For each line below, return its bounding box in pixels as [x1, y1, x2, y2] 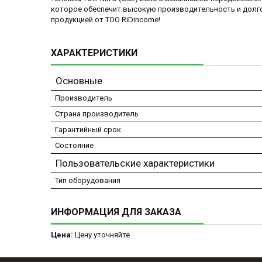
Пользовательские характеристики [56, 157, 215, 170]
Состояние [55, 141, 94, 150]
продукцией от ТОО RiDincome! [51, 15, 160, 25]
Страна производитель [55, 109, 139, 119]
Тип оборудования [55, 176, 120, 185]
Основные [56, 75, 102, 87]
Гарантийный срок [55, 125, 121, 135]
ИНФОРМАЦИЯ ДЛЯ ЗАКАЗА [51, 206, 181, 218]
